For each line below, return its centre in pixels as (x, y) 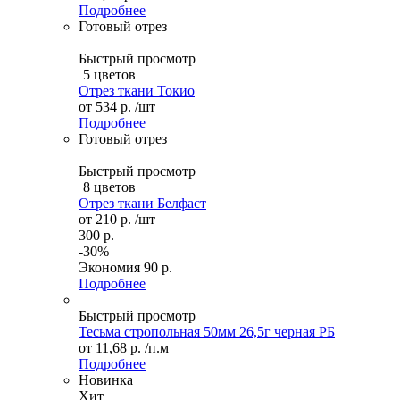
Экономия (111, 267)
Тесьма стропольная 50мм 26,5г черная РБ (207, 331)
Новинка (106, 379)
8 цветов (109, 187)
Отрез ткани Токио (137, 90)
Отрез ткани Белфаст (142, 203)
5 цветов (109, 74)
